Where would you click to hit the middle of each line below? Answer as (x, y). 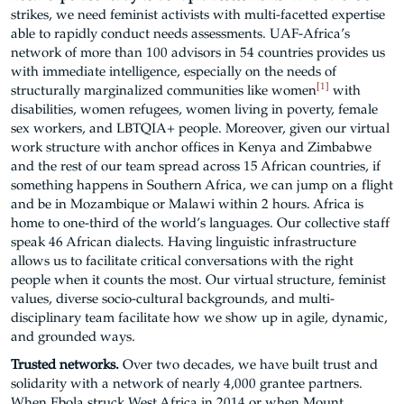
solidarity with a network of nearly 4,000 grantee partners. (187, 385)
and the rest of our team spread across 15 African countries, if (196, 167)
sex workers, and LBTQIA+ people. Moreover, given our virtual (200, 129)
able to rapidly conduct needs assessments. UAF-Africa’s (180, 35)
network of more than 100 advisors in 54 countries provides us (198, 54)
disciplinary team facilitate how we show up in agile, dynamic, (199, 319)
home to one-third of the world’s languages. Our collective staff (200, 224)
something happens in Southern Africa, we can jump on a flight (202, 186)
